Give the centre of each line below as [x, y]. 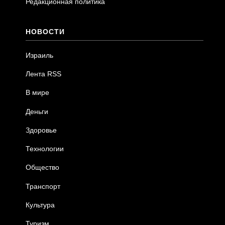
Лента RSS [44, 74]
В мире [38, 93]
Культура [40, 205]
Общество [43, 167]
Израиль [40, 55]
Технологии [45, 149]
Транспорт [43, 186]
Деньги [37, 111]
